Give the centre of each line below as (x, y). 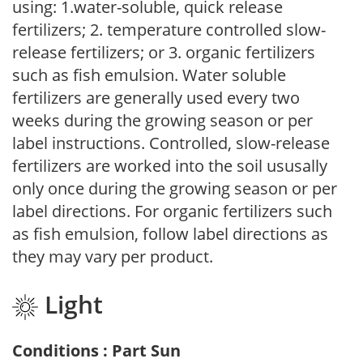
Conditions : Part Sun (96, 350)
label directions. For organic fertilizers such (172, 211)
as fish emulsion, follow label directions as (170, 234)
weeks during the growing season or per (162, 121)
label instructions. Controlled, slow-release (171, 143)
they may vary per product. (113, 257)
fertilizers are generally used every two (156, 98)
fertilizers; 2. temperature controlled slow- (169, 30)
